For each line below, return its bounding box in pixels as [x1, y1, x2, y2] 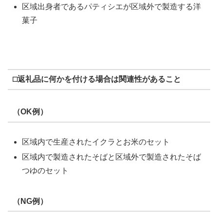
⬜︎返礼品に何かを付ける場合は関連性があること [12, 75, 181, 84]
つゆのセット [22, 166, 69, 175]
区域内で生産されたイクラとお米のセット [22, 137, 170, 146]
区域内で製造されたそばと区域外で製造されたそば [22, 153, 201, 162]
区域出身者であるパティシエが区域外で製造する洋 [22, 2, 201, 11]
